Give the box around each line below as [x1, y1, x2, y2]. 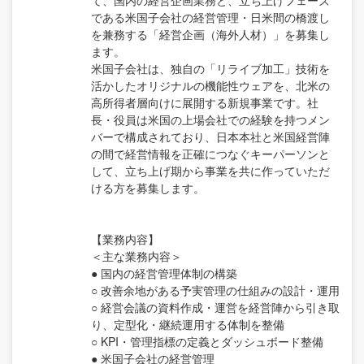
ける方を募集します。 [91, 180, 205, 197]
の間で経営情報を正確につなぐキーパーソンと [91, 145, 330, 162]
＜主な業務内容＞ [91, 248, 182, 265]
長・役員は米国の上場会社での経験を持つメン [91, 111, 330, 128]
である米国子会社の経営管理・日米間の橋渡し [91, 9, 330, 26]
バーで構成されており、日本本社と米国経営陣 [91, 128, 330, 145]
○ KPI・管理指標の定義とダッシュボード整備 [91, 333, 323, 350]
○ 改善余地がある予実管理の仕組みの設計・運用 [91, 282, 340, 299]
